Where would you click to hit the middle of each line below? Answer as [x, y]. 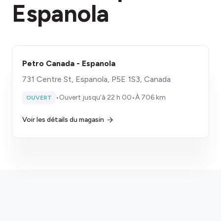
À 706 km [150, 97]
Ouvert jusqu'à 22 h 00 [95, 97]
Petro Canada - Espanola [69, 63]
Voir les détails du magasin [63, 120]
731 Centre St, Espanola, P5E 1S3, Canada [96, 79]
